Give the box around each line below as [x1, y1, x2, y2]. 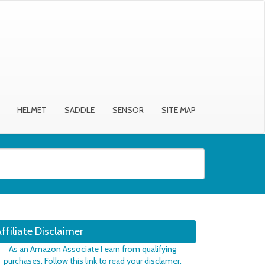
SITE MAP [161, 105, 196, 115]
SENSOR [112, 105, 144, 115]
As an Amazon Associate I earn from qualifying [9, 244, 176, 254]
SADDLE [64, 105, 95, 115]
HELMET [17, 105, 47, 115]
